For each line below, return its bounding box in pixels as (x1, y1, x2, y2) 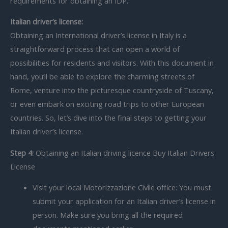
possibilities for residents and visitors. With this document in (10, 58, 214, 68)
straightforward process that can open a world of (10, 44, 180, 54)
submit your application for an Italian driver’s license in (32, 196, 216, 207)
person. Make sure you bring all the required (32, 210, 183, 220)
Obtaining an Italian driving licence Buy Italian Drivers (34, 147, 214, 158)
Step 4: (10, 147, 34, 158)
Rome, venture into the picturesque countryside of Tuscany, (10, 85, 214, 96)
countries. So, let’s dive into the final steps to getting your (10, 112, 207, 123)
